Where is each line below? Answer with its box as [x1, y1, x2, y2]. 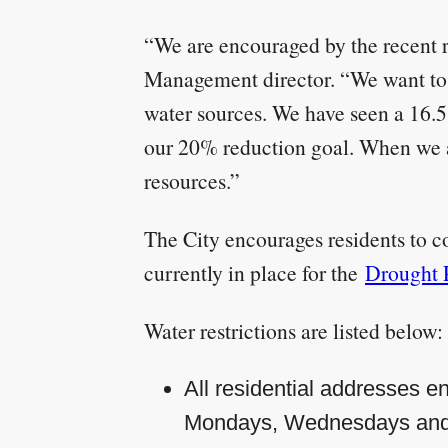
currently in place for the [144, 258, 365, 287]
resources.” [144, 166, 240, 195]
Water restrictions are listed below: [144, 316, 443, 345]
